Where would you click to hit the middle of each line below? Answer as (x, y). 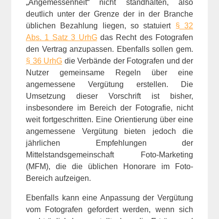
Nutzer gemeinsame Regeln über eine (109, 72)
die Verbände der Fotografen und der (128, 61)
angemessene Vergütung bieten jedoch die (109, 131)
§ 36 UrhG (44, 61)
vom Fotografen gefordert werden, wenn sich (109, 209)
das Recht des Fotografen (145, 37)
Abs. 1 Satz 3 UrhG (62, 37)
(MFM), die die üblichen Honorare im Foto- (109, 166)
